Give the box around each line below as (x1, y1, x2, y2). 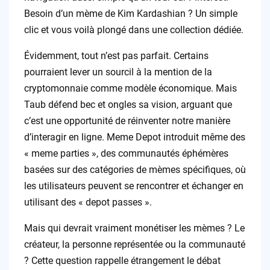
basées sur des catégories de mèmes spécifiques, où (24, 163, 246, 175)
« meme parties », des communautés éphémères (24, 147, 228, 159)
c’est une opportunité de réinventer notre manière (24, 115, 230, 127)
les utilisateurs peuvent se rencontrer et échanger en (24, 180, 243, 192)
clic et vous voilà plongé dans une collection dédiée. (24, 24, 243, 36)
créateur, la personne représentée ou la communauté (24, 238, 245, 250)
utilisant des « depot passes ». (24, 196, 152, 208)
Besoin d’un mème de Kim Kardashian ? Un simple (24, 7, 237, 19)
